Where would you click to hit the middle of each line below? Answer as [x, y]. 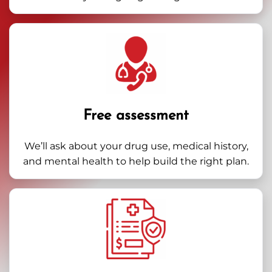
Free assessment [136, 116]
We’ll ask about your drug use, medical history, [136, 146]
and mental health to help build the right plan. [136, 161]
